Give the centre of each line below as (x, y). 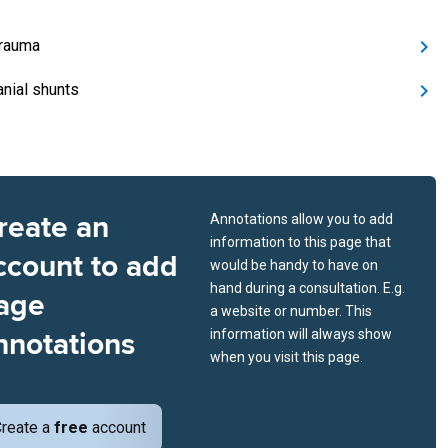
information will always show (301, 334)
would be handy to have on (294, 265)
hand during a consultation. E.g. (307, 288)
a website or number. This (291, 311)
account (117, 427)
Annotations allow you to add (301, 219)
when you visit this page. (286, 357)
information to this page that (300, 242)
